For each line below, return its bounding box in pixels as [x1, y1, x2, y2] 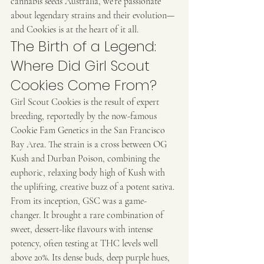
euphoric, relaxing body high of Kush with [11, 166, 167, 179]
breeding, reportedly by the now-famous [11, 110, 159, 122]
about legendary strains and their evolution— [11, 9, 174, 21]
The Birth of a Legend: [11, 36, 160, 56]
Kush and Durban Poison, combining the [11, 152, 162, 164]
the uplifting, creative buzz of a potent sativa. [11, 180, 174, 193]
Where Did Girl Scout [11, 55, 154, 75]
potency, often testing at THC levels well [11, 237, 160, 249]
